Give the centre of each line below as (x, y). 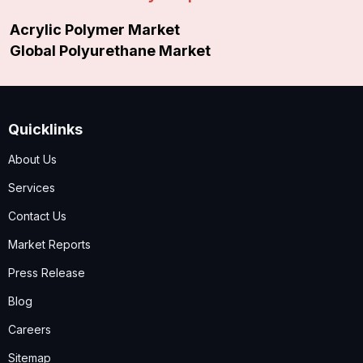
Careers (30, 330)
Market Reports (49, 245)
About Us (32, 160)
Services (32, 188)
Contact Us (37, 216)
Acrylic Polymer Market (95, 30)
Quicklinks (45, 130)
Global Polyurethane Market (110, 51)
